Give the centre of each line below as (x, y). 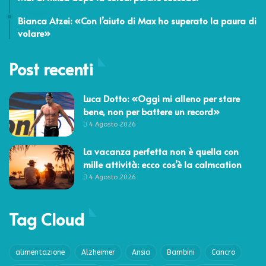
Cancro (223, 252)
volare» (34, 33)
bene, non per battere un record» (151, 111)
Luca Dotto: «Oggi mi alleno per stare (161, 98)
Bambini (181, 252)
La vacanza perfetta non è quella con (161, 151)
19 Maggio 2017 (41, 13)
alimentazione (40, 252)
